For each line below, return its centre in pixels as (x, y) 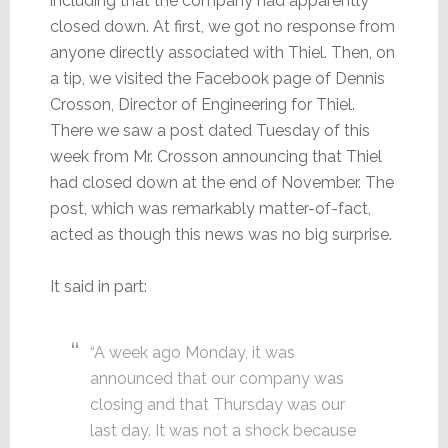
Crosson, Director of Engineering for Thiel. (202, 104)
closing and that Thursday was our (217, 404)
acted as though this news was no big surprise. (220, 234)
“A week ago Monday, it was (192, 352)
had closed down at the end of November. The (221, 182)
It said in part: (98, 286)
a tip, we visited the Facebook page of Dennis (217, 78)
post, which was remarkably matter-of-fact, (210, 208)
